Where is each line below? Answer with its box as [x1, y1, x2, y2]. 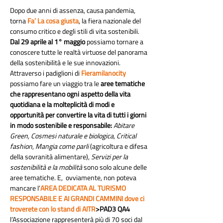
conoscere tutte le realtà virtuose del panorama [10, 47, 149, 57]
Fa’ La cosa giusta [27, 15, 79, 26]
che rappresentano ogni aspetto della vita [10, 89, 132, 99]
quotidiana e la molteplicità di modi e [10, 99, 116, 110]
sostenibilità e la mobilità [10, 162, 82, 172]
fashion [10, 141, 32, 151]
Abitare [113, 120, 136, 130]
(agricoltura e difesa [90, 141, 149, 151]
